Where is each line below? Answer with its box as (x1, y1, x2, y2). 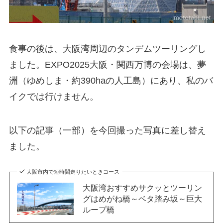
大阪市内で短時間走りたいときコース (26, 169, 120, 175)
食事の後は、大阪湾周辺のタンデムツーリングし (8, 43, 206, 54)
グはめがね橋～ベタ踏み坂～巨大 (82, 194, 202, 204)
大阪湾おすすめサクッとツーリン (82, 183, 202, 193)
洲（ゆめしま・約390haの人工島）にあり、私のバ (8, 75, 213, 86)
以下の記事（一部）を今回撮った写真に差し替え (8, 125, 206, 135)
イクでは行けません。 (8, 91, 99, 102)
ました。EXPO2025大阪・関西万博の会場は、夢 (8, 59, 206, 70)
